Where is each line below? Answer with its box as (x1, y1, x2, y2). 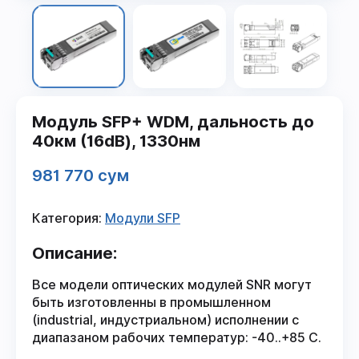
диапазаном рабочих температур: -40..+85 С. (32, 329, 321, 345)
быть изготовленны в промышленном (32, 294, 271, 310)
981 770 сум (32, 166, 129, 186)
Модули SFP (105, 211, 180, 227)
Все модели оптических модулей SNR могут (32, 276, 312, 292)
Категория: (32, 211, 102, 227)
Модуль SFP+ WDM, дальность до (32, 112, 314, 132)
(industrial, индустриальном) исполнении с (32, 312, 299, 328)
